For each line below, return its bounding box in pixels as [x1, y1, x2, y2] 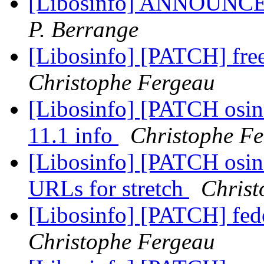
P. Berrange [28, 16, 138, 42]
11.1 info [28, 123, 118, 148]
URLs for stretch [28, 176, 189, 202]
